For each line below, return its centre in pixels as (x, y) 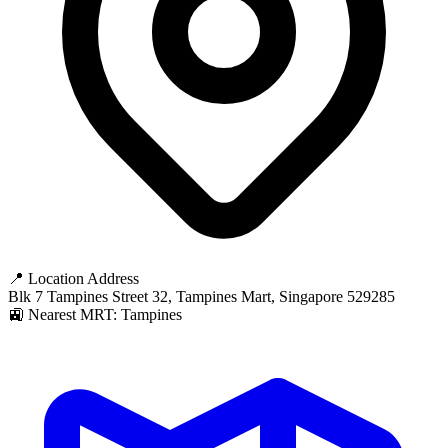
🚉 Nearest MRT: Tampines (95, 314)
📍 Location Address (73, 278)
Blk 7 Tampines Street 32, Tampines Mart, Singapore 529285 (201, 296)
